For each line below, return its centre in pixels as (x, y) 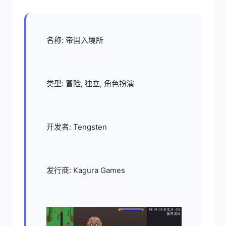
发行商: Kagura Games (86, 170)
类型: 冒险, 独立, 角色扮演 (90, 83)
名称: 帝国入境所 (75, 40)
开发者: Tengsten (77, 127)
